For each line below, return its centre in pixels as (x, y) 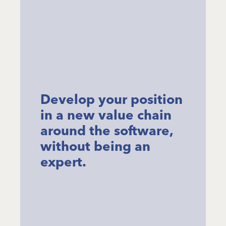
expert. (63, 162)
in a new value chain (106, 115)
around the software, (107, 131)
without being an (95, 146)
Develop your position (111, 99)
